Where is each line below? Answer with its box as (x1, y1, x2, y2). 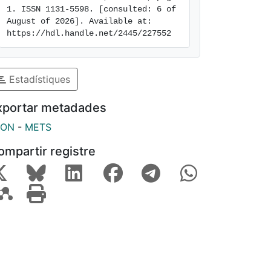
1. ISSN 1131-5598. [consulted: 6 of (7, 4, 176, 14)
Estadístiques (6, 73, 70, 85)
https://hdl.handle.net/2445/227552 (7, 28, 171, 38)
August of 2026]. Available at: (7, 16, 152, 26)
